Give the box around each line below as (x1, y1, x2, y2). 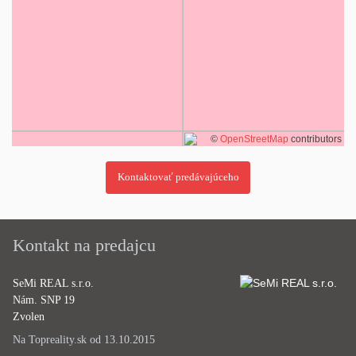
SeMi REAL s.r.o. (13, 276, 94, 289)
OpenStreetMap (220, 133, 288, 145)
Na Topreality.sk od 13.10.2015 (13, 332, 155, 346)
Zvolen (13, 309, 44, 323)
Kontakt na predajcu (13, 235, 156, 255)
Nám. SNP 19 (13, 292, 75, 306)
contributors (288, 133, 342, 145)
